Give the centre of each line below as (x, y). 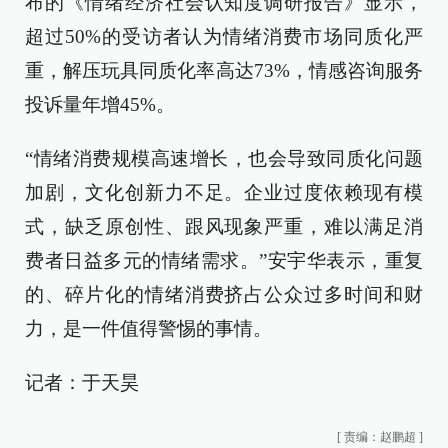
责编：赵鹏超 (380, 437)
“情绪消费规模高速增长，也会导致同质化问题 (224, 158)
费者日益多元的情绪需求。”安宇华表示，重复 (224, 260)
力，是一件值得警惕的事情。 (148, 328)
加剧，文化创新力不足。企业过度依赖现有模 (224, 192)
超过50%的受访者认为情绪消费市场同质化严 (224, 36)
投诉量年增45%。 (100, 104)
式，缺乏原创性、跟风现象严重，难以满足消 (224, 226)
